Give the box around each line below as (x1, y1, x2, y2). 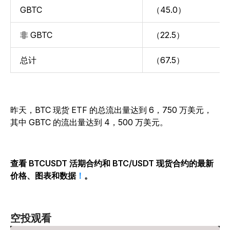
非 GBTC (20, 30, 52, 41)
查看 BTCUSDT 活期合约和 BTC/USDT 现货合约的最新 (10, 158, 214, 169)
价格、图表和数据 (10, 170, 76, 181)
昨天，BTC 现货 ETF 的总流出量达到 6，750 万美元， (10, 105, 212, 116)
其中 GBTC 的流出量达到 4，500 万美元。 (10, 117, 168, 128)
